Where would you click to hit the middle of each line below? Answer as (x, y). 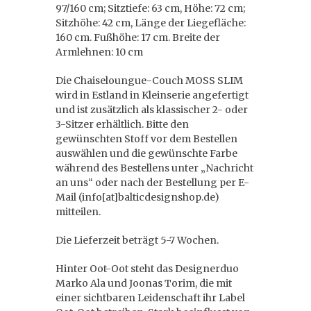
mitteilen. (78, 212)
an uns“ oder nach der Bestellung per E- (152, 183)
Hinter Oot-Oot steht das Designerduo (147, 269)
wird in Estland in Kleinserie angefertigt (152, 95)
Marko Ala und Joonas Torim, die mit (144, 283)
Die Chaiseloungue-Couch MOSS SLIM (149, 81)
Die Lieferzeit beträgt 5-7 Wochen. (137, 240)
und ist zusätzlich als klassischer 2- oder (152, 110)
